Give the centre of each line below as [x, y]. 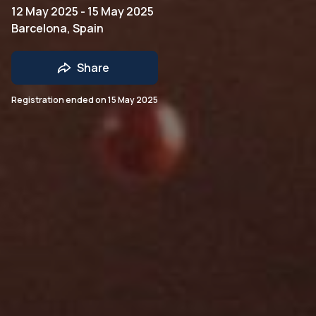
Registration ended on [60, 99]
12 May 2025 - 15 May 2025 [83, 11]
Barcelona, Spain [57, 28]
